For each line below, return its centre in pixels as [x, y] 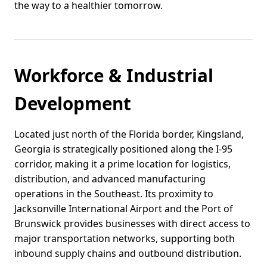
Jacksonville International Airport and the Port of [124, 209]
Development [73, 104]
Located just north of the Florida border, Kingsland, [129, 134]
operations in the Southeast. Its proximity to [114, 194]
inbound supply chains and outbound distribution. [128, 254]
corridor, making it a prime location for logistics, [122, 164]
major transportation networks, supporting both [125, 239]
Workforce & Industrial [114, 76]
